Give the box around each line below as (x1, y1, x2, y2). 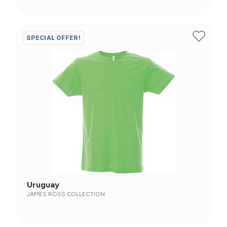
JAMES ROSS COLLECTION (27, 191, 105, 198)
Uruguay (27, 180, 59, 190)
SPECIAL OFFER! (26, 34, 81, 42)
